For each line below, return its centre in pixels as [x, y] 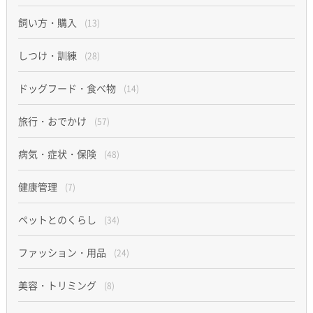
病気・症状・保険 [58, 154]
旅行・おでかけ [53, 121]
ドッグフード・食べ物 [68, 88]
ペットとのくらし [58, 220]
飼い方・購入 [48, 23]
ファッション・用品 [63, 253]
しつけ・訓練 [48, 56]
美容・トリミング [58, 285]
